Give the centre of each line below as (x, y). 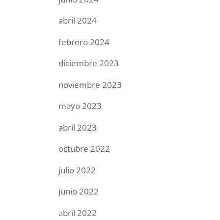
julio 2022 (77, 170)
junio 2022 (79, 191)
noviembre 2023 (90, 84)
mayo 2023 (80, 106)
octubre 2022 (84, 149)
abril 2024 (78, 20)
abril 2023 (78, 127)
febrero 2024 (84, 42)
